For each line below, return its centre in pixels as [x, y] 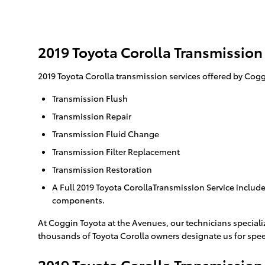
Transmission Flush [90, 98]
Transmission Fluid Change [106, 134]
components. [78, 200]
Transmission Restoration [102, 169]
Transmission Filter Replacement [116, 152]
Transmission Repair [92, 116]
